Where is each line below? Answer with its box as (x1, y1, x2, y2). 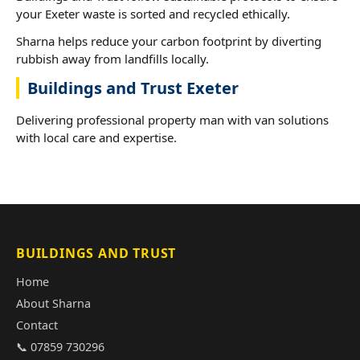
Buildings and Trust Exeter (27, 76, 239, 99)
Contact (16, 317, 58, 333)
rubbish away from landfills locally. (16, 50, 209, 67)
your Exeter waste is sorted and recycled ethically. (16, 5, 290, 22)
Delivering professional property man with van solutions (16, 111, 329, 128)
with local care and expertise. (16, 129, 177, 145)
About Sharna (16, 295, 91, 311)
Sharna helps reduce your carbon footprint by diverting (16, 32, 321, 49)
